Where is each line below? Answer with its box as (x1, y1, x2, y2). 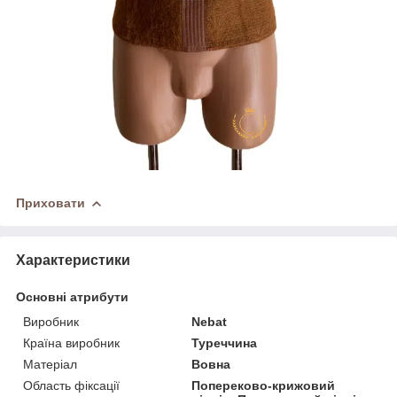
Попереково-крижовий (191, 378, 336, 393)
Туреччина (191, 335, 258, 350)
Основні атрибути (16, 289, 128, 304)
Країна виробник (23, 335, 120, 350)
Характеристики (16, 252, 130, 268)
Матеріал (23, 356, 77, 371)
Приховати (16, 195, 85, 210)
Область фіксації (23, 378, 120, 393)
